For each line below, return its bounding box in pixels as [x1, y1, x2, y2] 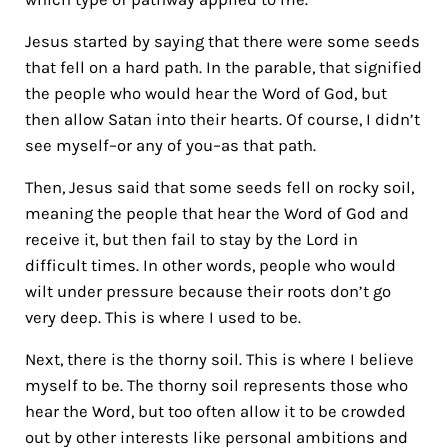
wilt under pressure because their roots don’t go [24, 281, 391, 301]
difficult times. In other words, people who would [24, 255, 396, 275]
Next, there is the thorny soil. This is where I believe [24, 349, 414, 369]
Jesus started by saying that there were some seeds [24, 31, 420, 51]
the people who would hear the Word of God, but [24, 83, 387, 103]
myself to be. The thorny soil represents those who [24, 375, 408, 395]
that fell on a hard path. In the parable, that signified [24, 57, 422, 77]
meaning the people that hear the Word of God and [24, 203, 409, 223]
